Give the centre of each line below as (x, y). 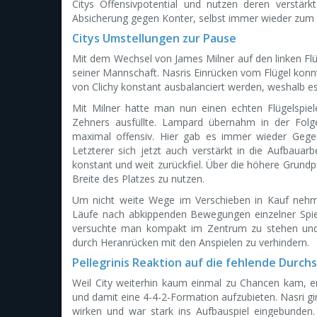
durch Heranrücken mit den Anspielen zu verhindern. (191, 242)
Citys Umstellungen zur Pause (154, 38)
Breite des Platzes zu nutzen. (138, 179)
